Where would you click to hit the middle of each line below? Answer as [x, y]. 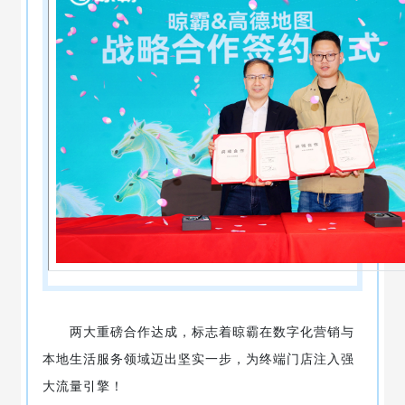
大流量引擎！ [83, 385]
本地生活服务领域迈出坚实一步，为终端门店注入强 [198, 358]
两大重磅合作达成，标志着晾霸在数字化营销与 [198, 331]
